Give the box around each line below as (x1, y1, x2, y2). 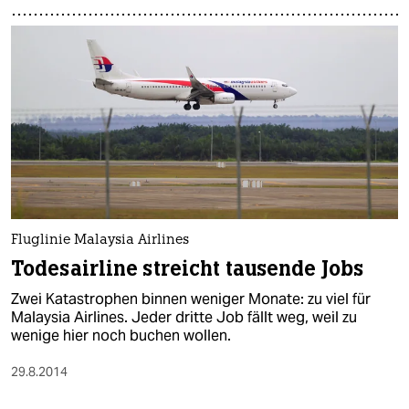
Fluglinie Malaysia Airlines (11, 233, 189, 247)
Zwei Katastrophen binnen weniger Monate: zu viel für (11, 288, 371, 309)
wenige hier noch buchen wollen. (11, 325, 231, 345)
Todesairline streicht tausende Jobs (11, 255, 364, 282)
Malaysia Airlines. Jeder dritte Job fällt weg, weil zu (11, 307, 357, 327)
